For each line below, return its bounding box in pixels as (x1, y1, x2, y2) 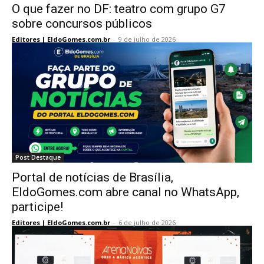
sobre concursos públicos (12, 16, 152, 31)
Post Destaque (15, 153, 61, 161)
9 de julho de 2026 (118, 35, 176, 44)
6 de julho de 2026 (118, 218, 176, 227)
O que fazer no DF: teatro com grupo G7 (12, 2, 226, 16)
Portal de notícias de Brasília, (12, 170, 173, 184)
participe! (12, 200, 63, 214)
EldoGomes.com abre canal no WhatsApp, (12, 185, 239, 199)
